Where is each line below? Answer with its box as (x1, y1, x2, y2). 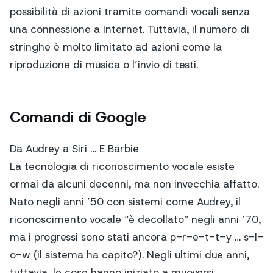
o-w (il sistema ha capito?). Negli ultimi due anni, (10, 247, 249, 261)
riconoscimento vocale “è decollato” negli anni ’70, (10, 212, 261, 226)
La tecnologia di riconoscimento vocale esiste (10, 159, 235, 173)
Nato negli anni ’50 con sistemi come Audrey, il (10, 194, 241, 208)
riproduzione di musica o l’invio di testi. (10, 58, 198, 72)
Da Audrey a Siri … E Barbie (10, 141, 139, 155)
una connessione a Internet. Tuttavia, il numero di (10, 23, 249, 37)
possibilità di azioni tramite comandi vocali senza (10, 5, 250, 19)
